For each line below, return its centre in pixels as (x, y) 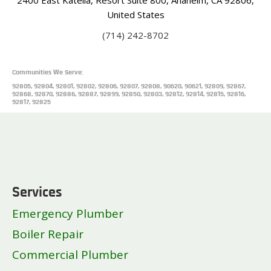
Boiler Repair (48, 234)
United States (135, 14)
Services (37, 193)
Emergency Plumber (68, 213)
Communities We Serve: (47, 72)
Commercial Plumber (70, 254)
